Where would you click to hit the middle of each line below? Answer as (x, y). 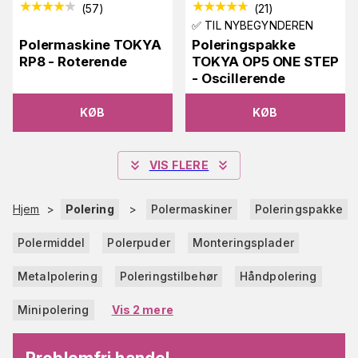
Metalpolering (58, 276)
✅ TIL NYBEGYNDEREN (253, 25)
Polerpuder (139, 243)
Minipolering (54, 310)
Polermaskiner (191, 209)
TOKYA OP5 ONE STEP (265, 62)
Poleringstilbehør (168, 276)
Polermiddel (52, 243)
